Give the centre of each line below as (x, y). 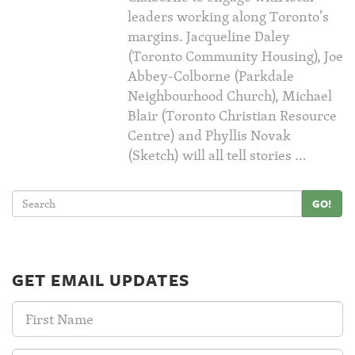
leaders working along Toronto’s (228, 16)
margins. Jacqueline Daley (209, 36)
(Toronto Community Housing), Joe (235, 56)
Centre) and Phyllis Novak (209, 135)
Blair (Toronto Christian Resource (232, 115)
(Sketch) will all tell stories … (217, 155)
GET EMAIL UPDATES (101, 280)
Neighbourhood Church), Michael (230, 95)
